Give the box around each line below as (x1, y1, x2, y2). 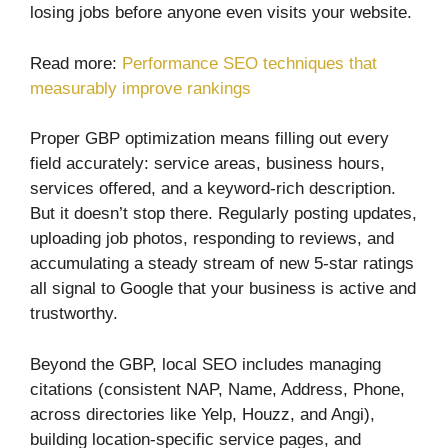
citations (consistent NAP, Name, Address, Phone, (30, 379, 405, 399)
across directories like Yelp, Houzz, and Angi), (30, 404, 375, 424)
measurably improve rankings (30, 78, 251, 98)
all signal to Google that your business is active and (30, 279, 416, 299)
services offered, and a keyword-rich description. (30, 179, 396, 199)
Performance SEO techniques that (122, 53, 377, 73)
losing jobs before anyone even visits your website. (30, 3, 412, 23)
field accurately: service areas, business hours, (30, 154, 385, 174)
